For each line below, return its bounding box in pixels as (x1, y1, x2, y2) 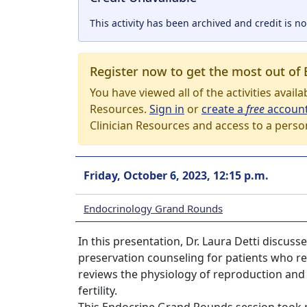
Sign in (149, 101, 184, 116)
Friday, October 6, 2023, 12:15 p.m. (84, 168, 269, 183)
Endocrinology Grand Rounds (84, 201, 223, 215)
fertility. (78, 283, 117, 298)
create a (201, 101, 246, 116)
